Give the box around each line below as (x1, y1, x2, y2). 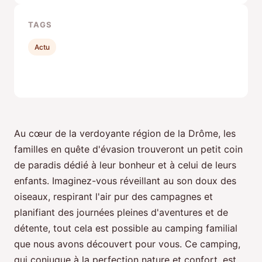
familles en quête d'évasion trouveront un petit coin (14, 143, 243, 156)
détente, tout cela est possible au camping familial (14, 222, 237, 235)
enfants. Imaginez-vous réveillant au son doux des (14, 175, 236, 187)
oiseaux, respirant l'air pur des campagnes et (14, 191, 213, 203)
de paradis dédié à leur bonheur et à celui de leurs (14, 159, 236, 171)
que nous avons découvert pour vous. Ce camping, (14, 238, 240, 250)
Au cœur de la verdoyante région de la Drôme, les (14, 127, 236, 140)
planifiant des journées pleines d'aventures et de (14, 206, 228, 219)
